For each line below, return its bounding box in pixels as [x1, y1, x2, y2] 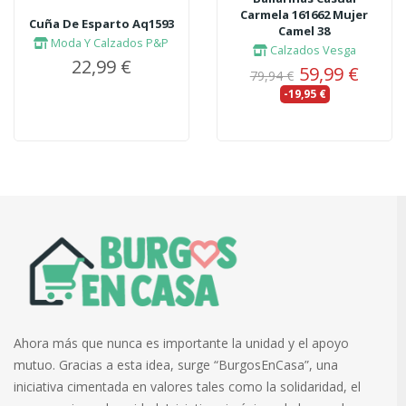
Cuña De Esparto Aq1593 [28, 14, 174, 32]
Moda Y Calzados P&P [48, 34, 169, 51]
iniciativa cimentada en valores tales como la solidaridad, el [14, 378, 361, 396]
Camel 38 [278, 22, 331, 39]
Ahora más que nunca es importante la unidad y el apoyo [14, 334, 349, 353]
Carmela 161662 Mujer [240, 5, 369, 23]
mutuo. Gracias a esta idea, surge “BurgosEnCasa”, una [14, 356, 338, 374]
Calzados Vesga [266, 41, 356, 58]
